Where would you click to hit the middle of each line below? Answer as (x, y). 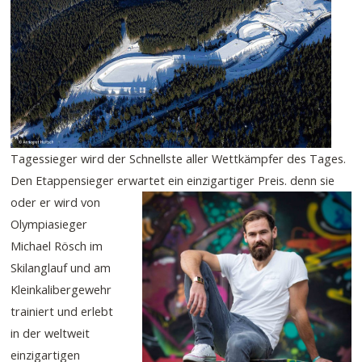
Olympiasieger (49, 224)
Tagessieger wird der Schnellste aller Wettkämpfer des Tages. (179, 159)
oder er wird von (56, 202)
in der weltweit (51, 333)
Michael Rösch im (57, 246)
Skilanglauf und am (61, 268)
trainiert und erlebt (62, 311)
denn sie (313, 181)
